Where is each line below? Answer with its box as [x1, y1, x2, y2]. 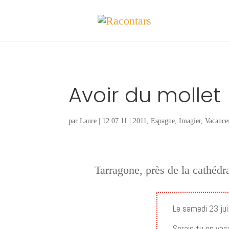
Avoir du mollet [68, 80, 221, 109]
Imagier [179, 117, 201, 125]
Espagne [151, 117, 175, 125]
